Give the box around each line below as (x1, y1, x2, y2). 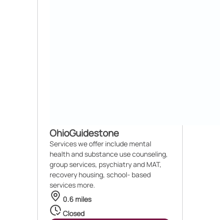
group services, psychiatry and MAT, (50, 160, 162, 169)
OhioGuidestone (50, 127, 119, 139)
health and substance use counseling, (50, 149, 168, 159)
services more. (50, 180, 95, 190)
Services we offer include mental (50, 139, 151, 148)
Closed (61, 209, 84, 218)
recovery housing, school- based (50, 170, 151, 179)
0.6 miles (61, 194, 91, 204)
